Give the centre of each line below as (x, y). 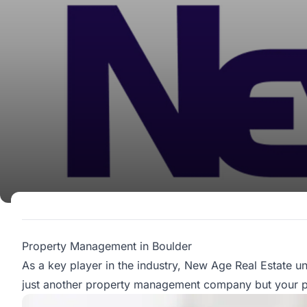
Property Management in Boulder (107, 246)
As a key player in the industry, (103, 266)
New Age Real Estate (238, 266)
